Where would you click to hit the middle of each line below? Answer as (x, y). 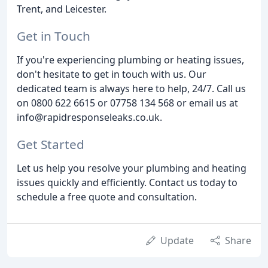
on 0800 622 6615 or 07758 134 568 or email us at (127, 103)
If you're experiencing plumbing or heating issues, (130, 60)
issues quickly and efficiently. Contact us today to (127, 182)
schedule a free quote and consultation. (107, 197)
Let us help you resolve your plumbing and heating (132, 168)
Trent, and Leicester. (62, 9)
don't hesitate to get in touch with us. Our (112, 74)
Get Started (51, 144)
